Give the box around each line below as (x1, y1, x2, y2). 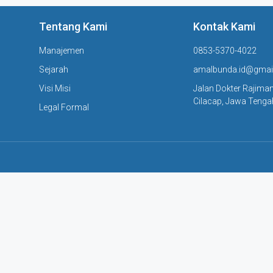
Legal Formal (39, 102, 90, 112)
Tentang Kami (39, 20, 108, 33)
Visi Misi (39, 83, 71, 93)
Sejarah (39, 65, 69, 74)
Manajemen (39, 46, 85, 55)
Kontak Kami (193, 20, 255, 33)
